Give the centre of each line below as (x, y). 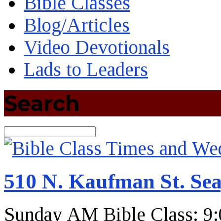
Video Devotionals (97, 47)
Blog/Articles (77, 25)
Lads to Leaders (86, 70)
